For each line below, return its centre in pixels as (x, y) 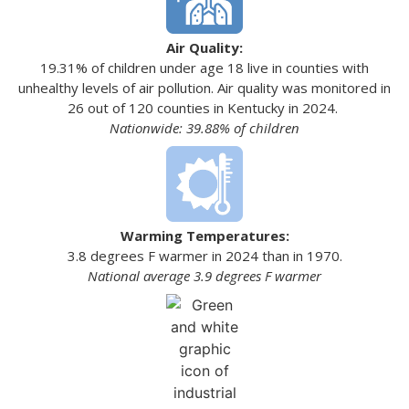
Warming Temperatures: (204, 236)
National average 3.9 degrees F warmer (204, 276)
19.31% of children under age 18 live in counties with (204, 68)
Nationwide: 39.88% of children (204, 128)
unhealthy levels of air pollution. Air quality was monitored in (204, 88)
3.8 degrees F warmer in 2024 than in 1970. (204, 256)
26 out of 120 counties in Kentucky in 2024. (204, 108)
